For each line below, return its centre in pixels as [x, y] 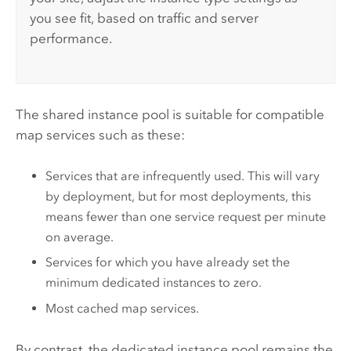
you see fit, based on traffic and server [145, 18]
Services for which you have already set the [168, 262]
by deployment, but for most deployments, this [179, 196]
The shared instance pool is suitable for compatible [170, 115]
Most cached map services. [123, 308]
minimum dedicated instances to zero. [154, 283]
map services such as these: [100, 135]
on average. [80, 237]
